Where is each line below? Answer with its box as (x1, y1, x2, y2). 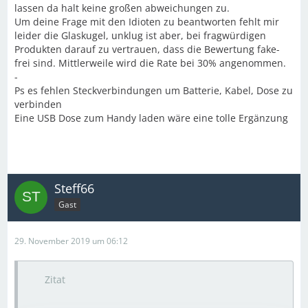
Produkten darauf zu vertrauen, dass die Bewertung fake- (14, 43, 280, 56)
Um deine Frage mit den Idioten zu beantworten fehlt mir (14, 15, 279, 28)
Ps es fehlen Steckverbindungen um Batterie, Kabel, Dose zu (14, 84, 293, 97)
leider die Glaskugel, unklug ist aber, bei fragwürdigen (14, 29, 266, 42)
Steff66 (54, 180, 94, 197)
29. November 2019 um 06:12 (14, 235, 128, 247)
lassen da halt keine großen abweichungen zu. (14, 1, 230, 14)
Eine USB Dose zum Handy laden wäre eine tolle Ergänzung (14, 111, 288, 124)
